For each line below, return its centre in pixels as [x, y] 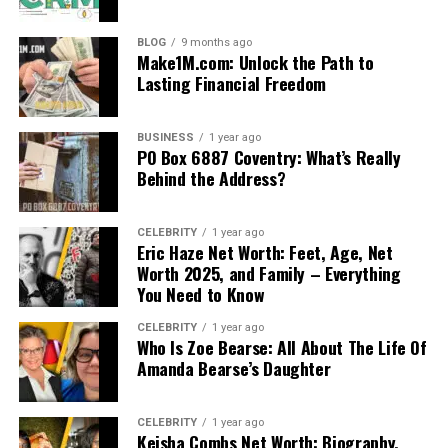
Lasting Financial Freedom [231, 82]
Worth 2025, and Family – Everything [268, 272]
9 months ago [216, 42]
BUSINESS [165, 137]
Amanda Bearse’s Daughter [233, 367]
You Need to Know [200, 293]
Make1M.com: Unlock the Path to [255, 61]
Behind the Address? [211, 177]
